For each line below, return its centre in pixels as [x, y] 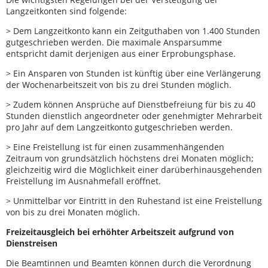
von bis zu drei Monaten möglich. [73, 212]
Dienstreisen [32, 243]
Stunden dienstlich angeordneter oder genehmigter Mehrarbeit [134, 116]
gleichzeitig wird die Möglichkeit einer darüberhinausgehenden [134, 170]
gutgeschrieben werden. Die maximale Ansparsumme [114, 42]
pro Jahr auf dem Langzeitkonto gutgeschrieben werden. [121, 127]
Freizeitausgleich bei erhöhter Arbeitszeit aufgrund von [120, 232]
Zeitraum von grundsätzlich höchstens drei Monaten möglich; [130, 159]
